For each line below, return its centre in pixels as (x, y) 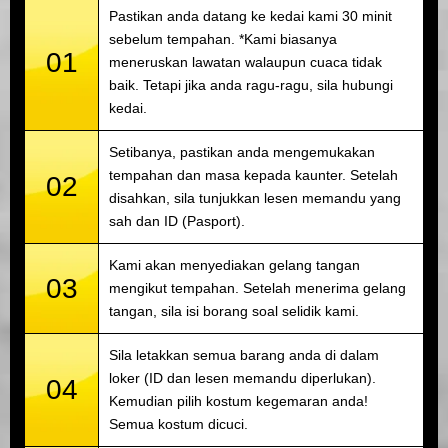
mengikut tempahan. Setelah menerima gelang (257, 287)
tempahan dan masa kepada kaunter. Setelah (253, 174)
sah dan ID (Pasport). (177, 220)
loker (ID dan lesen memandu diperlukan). (242, 377)
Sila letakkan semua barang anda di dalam (244, 354)
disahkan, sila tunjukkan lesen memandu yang (255, 197)
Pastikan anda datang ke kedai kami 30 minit (250, 15)
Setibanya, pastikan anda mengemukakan (242, 151)
